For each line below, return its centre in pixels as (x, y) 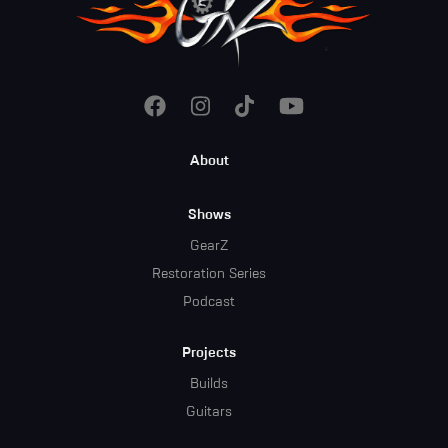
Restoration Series (209, 274)
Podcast (209, 302)
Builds (209, 384)
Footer (126, 164)
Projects (209, 353)
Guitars (209, 412)
